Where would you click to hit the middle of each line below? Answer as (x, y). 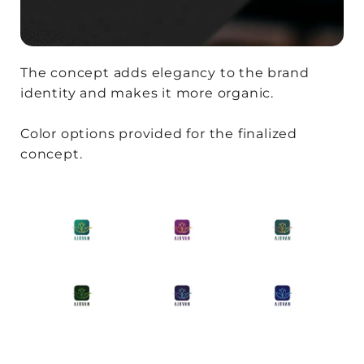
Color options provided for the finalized (159, 134)
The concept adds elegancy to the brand (165, 73)
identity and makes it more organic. (147, 93)
